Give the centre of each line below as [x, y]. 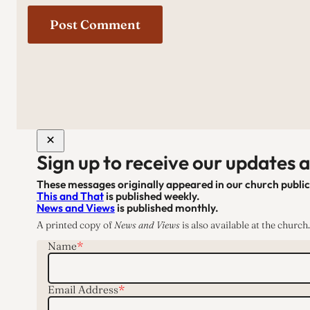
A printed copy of [75, 225]
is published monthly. [166, 207]
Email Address [83, 289]
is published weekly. [152, 195]
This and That [70, 195]
